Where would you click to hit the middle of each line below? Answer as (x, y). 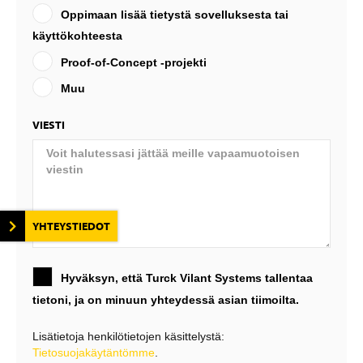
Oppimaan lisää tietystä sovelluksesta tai (175, 14)
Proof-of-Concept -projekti (134, 62)
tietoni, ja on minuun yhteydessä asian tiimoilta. (166, 299)
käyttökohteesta (77, 36)
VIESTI (49, 125)
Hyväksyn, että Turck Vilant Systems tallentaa (187, 278)
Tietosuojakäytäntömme (94, 353)
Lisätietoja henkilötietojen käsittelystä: (128, 337)
